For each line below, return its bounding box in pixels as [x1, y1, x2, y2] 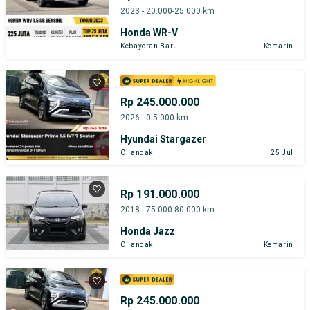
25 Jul [271, 148, 293, 156]
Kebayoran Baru [120, 42, 178, 50]
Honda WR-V [120, 26, 178, 38]
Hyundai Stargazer [120, 133, 206, 145]
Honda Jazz [120, 225, 175, 237]
